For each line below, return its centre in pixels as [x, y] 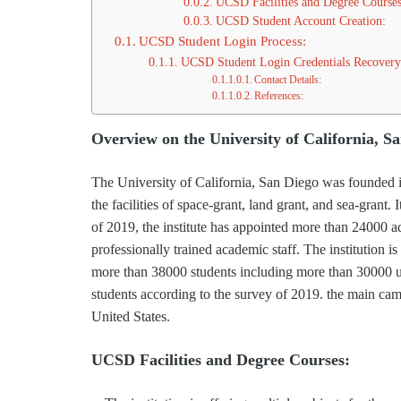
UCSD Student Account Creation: [300, 21]
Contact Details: [288, 80]
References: [279, 96]
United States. [131, 316]
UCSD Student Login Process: [223, 41]
